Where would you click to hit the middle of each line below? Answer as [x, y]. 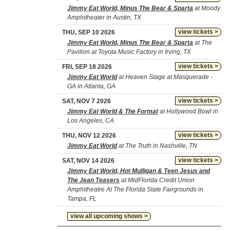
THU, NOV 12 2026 [89, 136]
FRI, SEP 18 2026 [87, 67]
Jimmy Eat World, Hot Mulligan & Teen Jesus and [139, 171]
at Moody [207, 8]
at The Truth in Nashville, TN [157, 146]
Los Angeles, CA [91, 121]
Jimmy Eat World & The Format [113, 111]
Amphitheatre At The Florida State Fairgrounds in [135, 189]
